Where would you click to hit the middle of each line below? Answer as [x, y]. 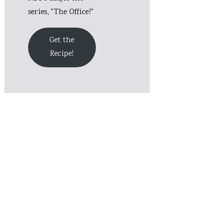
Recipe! [62, 54]
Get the [62, 40]
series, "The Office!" [61, 13]
